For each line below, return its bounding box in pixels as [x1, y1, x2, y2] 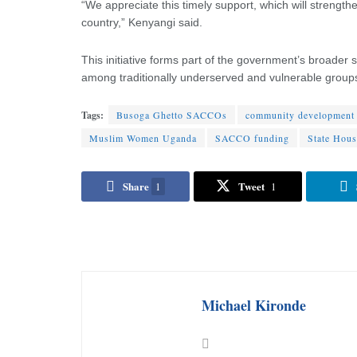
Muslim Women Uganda [89, 131, 197, 145]
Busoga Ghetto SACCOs [116, 108, 227, 122]
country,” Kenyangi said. [81, 16, 202, 29]
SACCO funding [215, 131, 289, 145]
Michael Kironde [202, 294, 306, 316]
